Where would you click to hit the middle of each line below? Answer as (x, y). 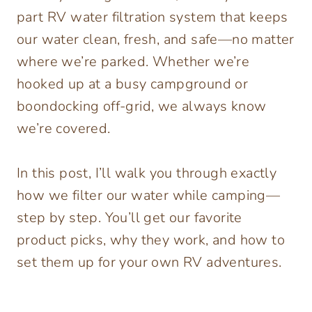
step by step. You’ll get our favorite (130, 217)
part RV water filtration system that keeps (153, 17)
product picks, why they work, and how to (151, 240)
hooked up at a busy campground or (133, 84)
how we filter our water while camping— (149, 195)
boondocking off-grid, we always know (142, 106)
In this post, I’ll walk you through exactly (147, 173)
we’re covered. (64, 128)
